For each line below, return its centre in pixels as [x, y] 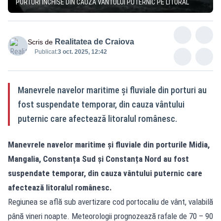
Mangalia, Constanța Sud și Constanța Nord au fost [98, 159]
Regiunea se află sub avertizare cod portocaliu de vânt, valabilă [110, 202]
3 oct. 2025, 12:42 [82, 52]
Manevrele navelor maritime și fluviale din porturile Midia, [109, 144]
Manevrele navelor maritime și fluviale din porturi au [112, 90]
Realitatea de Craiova [94, 41]
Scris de [40, 42]
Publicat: [46, 52]
